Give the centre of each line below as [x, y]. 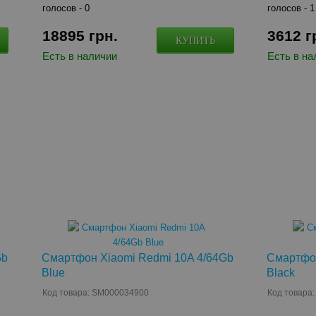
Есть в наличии [79, 56]
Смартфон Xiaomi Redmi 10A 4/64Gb [137, 258]
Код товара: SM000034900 [95, 293]
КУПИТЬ [195, 40]
